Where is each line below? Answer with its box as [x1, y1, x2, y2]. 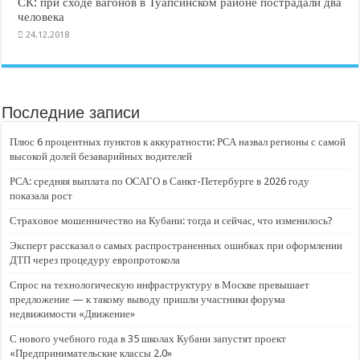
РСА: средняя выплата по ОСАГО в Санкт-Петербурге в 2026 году [10, 175, 310, 187]
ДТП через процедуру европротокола [10, 254, 183, 266]
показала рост [10, 190, 73, 202]
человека [18, 10, 65, 24]
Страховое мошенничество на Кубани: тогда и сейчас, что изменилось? [10, 215, 333, 227]
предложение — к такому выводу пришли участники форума [10, 293, 286, 305]
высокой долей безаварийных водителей [10, 150, 193, 162]
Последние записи [2, 104, 141, 121]
